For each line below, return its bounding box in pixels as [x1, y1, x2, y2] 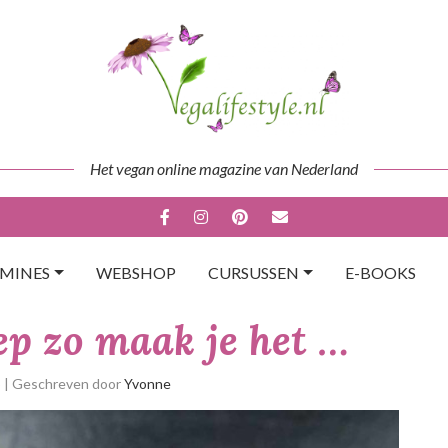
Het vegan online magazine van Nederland [90, 159, 358, 178]
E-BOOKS [344, 263, 416, 282]
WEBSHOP [96, 263, 176, 282]
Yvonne [124, 375, 171, 392]
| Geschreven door [4, 375, 124, 392]
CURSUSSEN [208, 263, 299, 282]
